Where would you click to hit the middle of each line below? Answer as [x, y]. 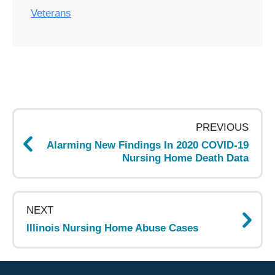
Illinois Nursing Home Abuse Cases [112, 228]
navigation [38, 122]
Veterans [51, 14]
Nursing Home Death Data [185, 158]
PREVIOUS [222, 128]
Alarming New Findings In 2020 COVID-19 [148, 145]
